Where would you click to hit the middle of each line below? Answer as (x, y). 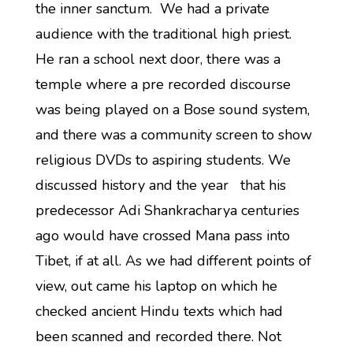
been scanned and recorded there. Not (158, 336)
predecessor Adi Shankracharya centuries (167, 210)
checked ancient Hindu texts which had (159, 311)
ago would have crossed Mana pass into (162, 236)
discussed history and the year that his (160, 185)
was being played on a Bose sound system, (172, 110)
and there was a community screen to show (173, 135)
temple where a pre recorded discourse (163, 84)
